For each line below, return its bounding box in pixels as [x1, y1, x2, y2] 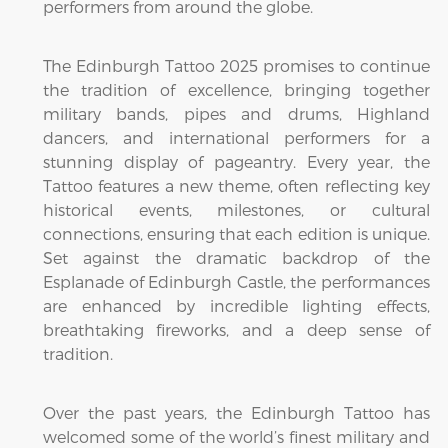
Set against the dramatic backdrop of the [43, 248, 430, 267]
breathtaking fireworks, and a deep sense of [43, 320, 430, 339]
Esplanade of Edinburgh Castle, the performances [43, 272, 430, 291]
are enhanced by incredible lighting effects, [43, 296, 430, 315]
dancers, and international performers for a [43, 128, 430, 147]
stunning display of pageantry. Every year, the [43, 152, 430, 171]
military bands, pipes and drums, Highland [43, 104, 430, 123]
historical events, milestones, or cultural [43, 200, 430, 219]
